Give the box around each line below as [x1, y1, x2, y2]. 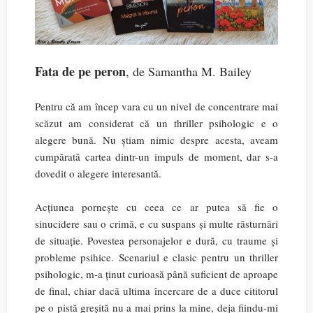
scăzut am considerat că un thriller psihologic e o [35, 116, 278, 130]
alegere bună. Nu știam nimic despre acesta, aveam [35, 133, 278, 147]
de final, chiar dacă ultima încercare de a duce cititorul [35, 284, 278, 298]
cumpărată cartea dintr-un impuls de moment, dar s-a [35, 150, 278, 163]
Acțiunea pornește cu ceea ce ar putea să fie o [35, 200, 278, 214]
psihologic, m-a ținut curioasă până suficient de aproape [35, 267, 278, 281]
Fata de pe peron [35, 62, 126, 80]
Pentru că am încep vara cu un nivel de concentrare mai [35, 99, 278, 113]
